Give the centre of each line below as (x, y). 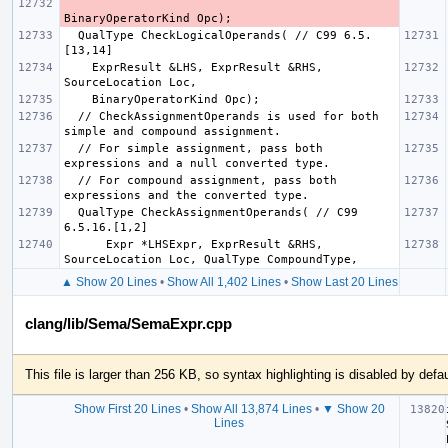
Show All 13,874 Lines (251, 408)
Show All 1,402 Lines (223, 281)
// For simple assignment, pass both (71, 148)
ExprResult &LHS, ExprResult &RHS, (78, 67)
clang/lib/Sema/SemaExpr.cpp (128, 323)
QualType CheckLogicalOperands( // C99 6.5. (71, 35)
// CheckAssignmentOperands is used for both (71, 116)
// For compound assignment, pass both (71, 180)
